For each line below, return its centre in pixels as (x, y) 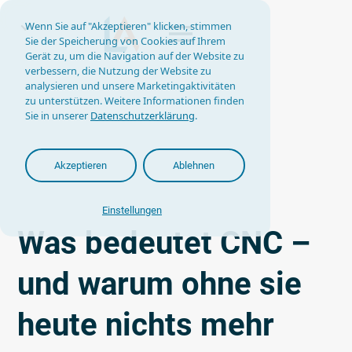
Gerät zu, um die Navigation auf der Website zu (135, 56)
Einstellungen (132, 210)
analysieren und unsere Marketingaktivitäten (130, 86)
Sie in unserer (58, 115)
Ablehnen (194, 165)
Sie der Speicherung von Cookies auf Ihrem (125, 41)
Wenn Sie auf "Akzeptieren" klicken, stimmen (128, 26)
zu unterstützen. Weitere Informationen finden (135, 101)
